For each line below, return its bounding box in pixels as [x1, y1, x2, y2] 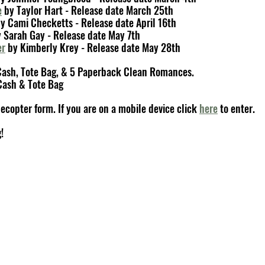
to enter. [218, 101, 255, 116]
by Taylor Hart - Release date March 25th [2, 2, 173, 18]
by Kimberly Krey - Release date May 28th [5, 40, 180, 55]
